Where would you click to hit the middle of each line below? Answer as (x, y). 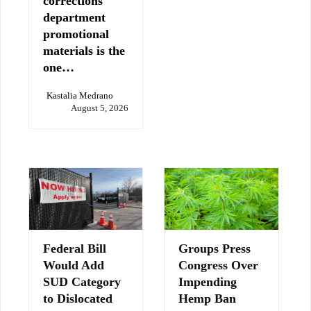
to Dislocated (78, 298)
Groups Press (215, 248)
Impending (208, 281)
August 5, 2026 (100, 108)
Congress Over (219, 265)
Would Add (74, 265)
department (74, 17)
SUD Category (82, 281)
